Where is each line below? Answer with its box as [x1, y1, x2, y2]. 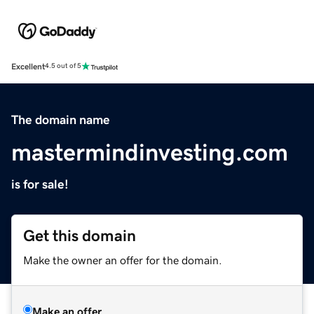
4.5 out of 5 [45, 62, 81, 70]
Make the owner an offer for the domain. [23, 254, 222, 266]
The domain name [11, 113, 110, 126]
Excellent [11, 62, 45, 71]
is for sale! [11, 177, 69, 191]
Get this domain [23, 227, 136, 244]
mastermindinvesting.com [11, 139, 288, 164]
